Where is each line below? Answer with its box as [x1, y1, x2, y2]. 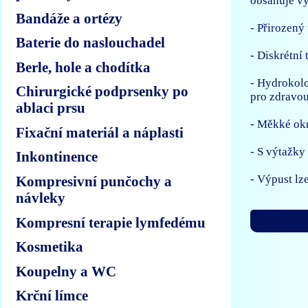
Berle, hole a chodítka [16, 58, 151, 75]
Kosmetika [16, 239, 84, 255]
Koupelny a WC [16, 263, 117, 279]
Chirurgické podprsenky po [16, 83, 189, 100]
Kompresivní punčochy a [16, 173, 173, 190]
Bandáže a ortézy [16, 10, 123, 26]
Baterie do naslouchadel [16, 34, 166, 51]
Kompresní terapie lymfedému [16, 214, 206, 230]
